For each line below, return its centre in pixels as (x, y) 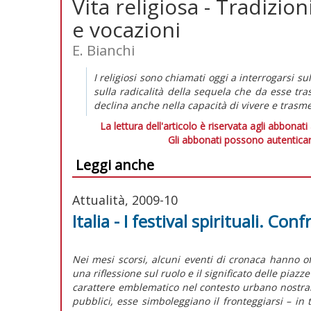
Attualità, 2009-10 (125, 200)
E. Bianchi (103, 50)
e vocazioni (126, 29)
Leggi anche (115, 165)
